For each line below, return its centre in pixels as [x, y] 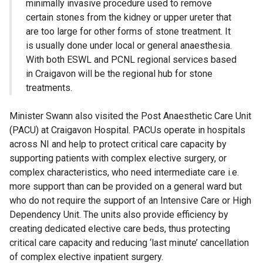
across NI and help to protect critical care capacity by [118, 144]
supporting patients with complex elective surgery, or [118, 159]
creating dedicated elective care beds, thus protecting [120, 229]
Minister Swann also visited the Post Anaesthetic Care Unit [130, 116]
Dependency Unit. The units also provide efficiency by [119, 215]
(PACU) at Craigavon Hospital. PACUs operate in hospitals [127, 130]
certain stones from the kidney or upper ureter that [129, 18]
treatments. [49, 88]
